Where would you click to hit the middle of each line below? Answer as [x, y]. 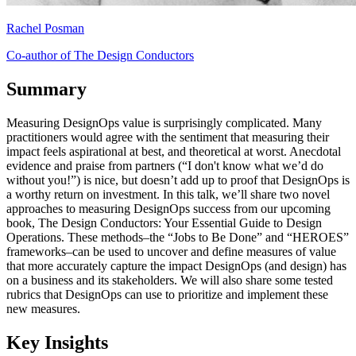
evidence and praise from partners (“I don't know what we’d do [165, 165]
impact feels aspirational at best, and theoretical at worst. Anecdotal [174, 151]
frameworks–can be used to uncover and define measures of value [171, 251]
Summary [46, 89]
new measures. [43, 308]
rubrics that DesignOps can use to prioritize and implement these [167, 294]
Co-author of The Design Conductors [100, 55]
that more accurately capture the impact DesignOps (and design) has [176, 265]
